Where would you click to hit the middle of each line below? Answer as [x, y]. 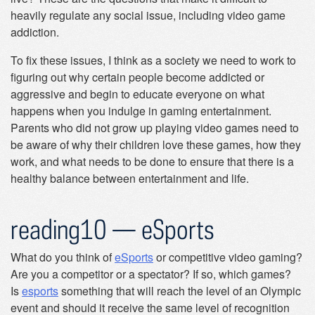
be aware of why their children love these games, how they [156, 144]
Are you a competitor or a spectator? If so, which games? [151, 274]
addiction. [35, 32]
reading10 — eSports [112, 229]
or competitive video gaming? [228, 257]
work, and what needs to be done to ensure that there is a [152, 161]
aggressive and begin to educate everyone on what [137, 94]
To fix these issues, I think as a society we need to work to [153, 60]
